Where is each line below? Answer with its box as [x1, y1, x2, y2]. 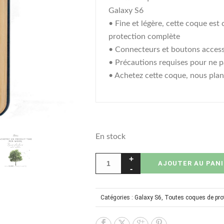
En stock [95, 132, 125, 140]
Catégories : [100, 194, 134, 201]
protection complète [108, 32, 180, 40]
